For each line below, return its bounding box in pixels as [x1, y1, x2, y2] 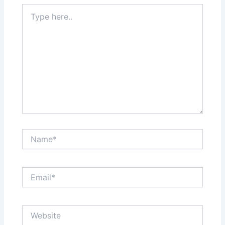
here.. [22, 14, 41, 23]
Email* [22, 167, 43, 176]
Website [22, 205, 49, 214]
